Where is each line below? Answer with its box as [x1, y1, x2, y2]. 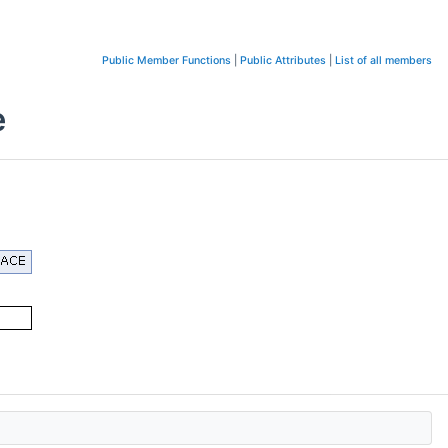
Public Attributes [240, 54, 326, 67]
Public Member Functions [102, 54, 231, 67]
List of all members [335, 54, 432, 67]
